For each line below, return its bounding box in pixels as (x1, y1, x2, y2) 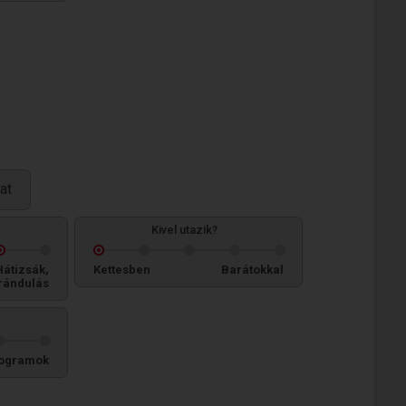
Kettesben (93, 263, 150, 276)
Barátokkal (221, 263, 284, 276)
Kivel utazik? (150, 223, 217, 237)
